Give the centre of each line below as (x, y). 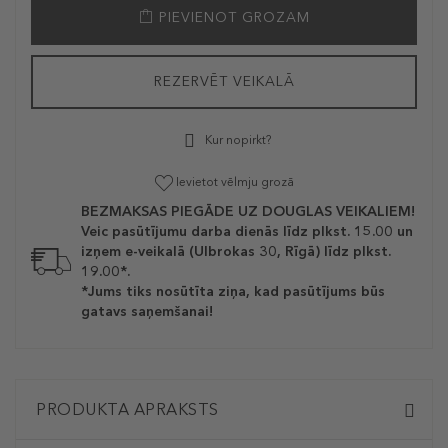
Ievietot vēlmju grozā (234, 182)
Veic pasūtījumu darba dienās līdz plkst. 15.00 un (247, 232)
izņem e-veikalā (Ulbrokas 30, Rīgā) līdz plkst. (236, 252)
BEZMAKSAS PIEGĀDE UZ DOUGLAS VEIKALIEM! (248, 212)
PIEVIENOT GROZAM (231, 17)
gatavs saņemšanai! (147, 312)
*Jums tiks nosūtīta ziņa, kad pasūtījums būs (233, 292)
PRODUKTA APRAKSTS (127, 410)
